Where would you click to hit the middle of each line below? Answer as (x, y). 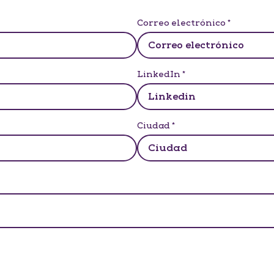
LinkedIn (160, 75)
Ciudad (154, 126)
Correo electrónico (181, 23)
